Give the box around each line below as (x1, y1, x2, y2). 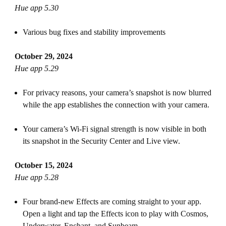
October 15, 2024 (14, 161, 73, 169)
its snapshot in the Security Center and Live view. (22, 137, 180, 145)
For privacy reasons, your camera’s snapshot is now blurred (22, 88, 211, 97)
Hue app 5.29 (14, 64, 59, 73)
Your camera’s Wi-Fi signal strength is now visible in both (22, 125, 206, 133)
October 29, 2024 (14, 52, 73, 61)
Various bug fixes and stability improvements (22, 28, 165, 36)
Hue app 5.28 (14, 173, 59, 182)
